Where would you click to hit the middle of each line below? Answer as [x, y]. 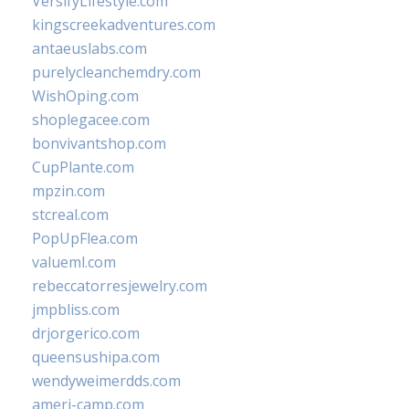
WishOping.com [85, 96]
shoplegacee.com [91, 120]
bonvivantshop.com [99, 143]
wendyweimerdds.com [106, 381]
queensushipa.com [96, 357]
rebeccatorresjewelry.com [120, 286]
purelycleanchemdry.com [116, 72]
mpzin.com [68, 191]
